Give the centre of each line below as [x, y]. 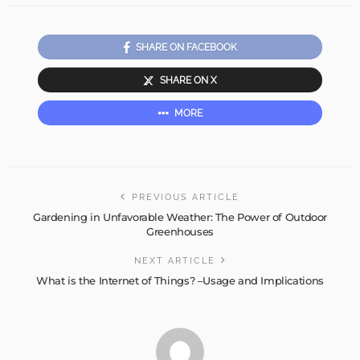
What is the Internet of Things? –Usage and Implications [180, 280]
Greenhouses [180, 231]
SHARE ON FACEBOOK [186, 47]
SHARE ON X [188, 80]
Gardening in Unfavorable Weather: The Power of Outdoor [180, 217]
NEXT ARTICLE [174, 260]
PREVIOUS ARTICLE [186, 197]
